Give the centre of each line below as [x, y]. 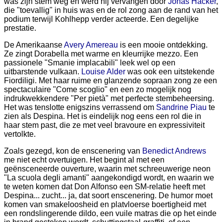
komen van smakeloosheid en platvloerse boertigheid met [105, 204]
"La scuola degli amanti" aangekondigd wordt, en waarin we [109, 178]
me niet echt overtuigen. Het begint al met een [84, 160]
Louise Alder [103, 72]
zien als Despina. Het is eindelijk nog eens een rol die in [103, 116]
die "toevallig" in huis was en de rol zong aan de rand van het [111, 10]
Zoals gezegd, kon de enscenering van [73, 151]
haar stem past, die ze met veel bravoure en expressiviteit [104, 125]
